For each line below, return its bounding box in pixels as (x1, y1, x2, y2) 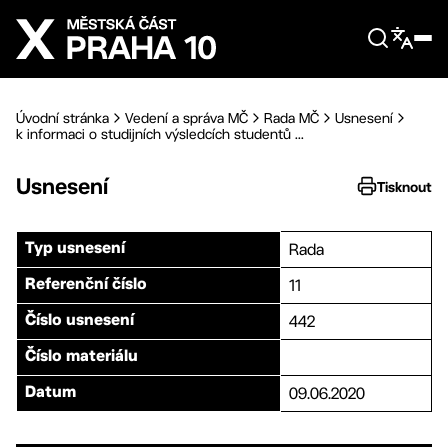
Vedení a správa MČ (125, 110, 248, 126)
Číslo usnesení (25, 314, 134, 328)
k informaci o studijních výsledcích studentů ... (16, 126, 304, 142)
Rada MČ (264, 110, 319, 126)
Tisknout (377, 178, 432, 195)
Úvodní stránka (16, 110, 109, 126)
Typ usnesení (25, 242, 125, 256)
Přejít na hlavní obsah (40, 9, 185, 23)
